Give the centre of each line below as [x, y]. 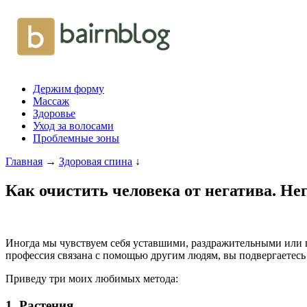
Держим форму [69, 89]
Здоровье [54, 113]
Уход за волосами [73, 126]
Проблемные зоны [76, 138]
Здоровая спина [96, 161]
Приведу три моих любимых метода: [92, 278]
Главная [24, 161]
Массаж [51, 101]
